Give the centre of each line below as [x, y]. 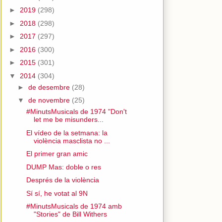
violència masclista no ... [72, 140]
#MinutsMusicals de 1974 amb [74, 206]
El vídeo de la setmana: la [67, 133]
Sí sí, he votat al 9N [57, 193]
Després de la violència [62, 180]
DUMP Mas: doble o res [63, 167]
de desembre [50, 87]
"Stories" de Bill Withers [70, 214]
